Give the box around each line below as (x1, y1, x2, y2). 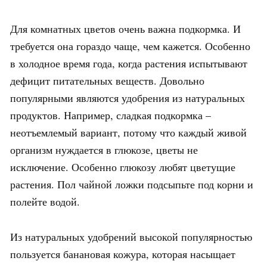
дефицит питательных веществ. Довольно (10, 73, 204, 88)
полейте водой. (10, 194, 80, 209)
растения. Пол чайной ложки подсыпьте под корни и (10, 176, 253, 191)
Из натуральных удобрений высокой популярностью (10, 229, 252, 244)
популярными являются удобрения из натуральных (10, 90, 245, 105)
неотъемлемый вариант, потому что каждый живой (10, 125, 247, 139)
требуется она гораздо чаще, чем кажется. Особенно (10, 38, 250, 53)
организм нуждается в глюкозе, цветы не (10, 142, 198, 157)
